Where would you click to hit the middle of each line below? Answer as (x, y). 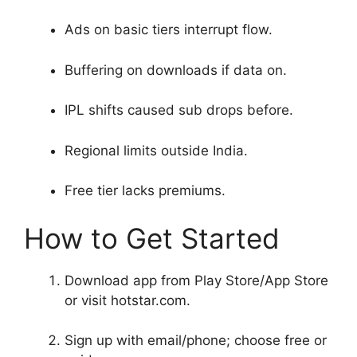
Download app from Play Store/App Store (196, 280)
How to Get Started (152, 238)
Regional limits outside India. (156, 150)
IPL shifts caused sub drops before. (179, 110)
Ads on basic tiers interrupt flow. (169, 30)
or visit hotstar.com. (127, 300)
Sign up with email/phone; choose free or (196, 341)
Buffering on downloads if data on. (176, 70)
